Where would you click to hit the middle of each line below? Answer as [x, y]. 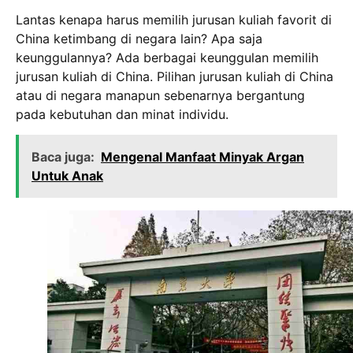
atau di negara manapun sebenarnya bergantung [160, 95]
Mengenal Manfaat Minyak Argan [203, 157]
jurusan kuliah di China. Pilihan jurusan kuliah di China [175, 76]
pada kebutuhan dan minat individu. [122, 114]
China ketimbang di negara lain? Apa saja [139, 38]
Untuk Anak [67, 176]
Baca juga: [63, 157]
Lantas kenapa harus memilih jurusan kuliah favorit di [174, 19]
